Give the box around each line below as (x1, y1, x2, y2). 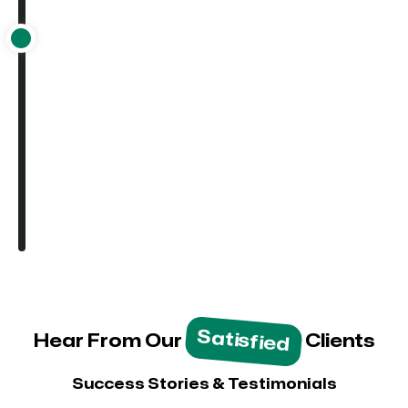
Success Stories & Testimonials (71, 376, 337, 392)
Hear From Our (33, 331, 186, 350)
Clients (301, 331, 375, 350)
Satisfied (195, 328, 291, 354)
